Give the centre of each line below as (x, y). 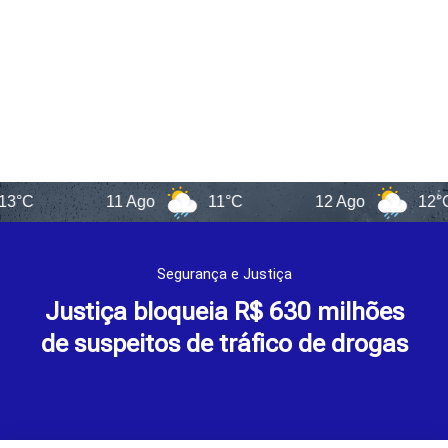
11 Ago (84, 202)
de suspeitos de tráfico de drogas (224, 344)
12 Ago (293, 202)
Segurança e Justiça (224, 274)
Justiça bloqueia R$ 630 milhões (224, 312)
